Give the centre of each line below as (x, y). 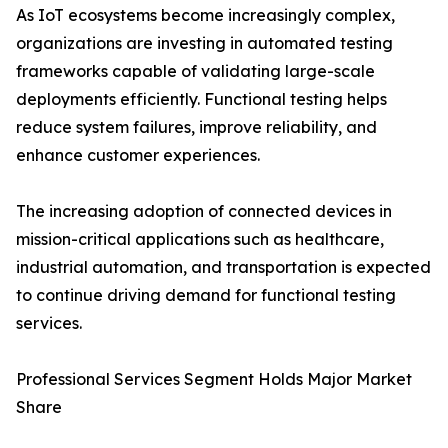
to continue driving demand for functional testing (206, 295)
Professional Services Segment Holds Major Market (214, 379)
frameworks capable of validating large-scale (195, 71)
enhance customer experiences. (138, 155)
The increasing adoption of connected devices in (204, 211)
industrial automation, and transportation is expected (223, 267)
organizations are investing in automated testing (204, 43)
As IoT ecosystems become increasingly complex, (205, 15)
